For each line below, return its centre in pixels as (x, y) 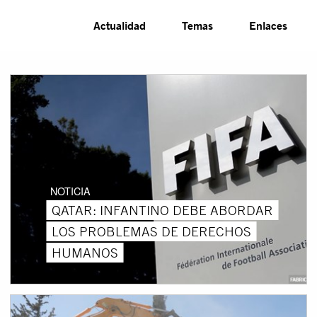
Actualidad (120, 25)
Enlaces (269, 25)
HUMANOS (85, 252)
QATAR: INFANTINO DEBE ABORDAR (162, 210)
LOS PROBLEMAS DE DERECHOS (151, 231)
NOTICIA (70, 190)
